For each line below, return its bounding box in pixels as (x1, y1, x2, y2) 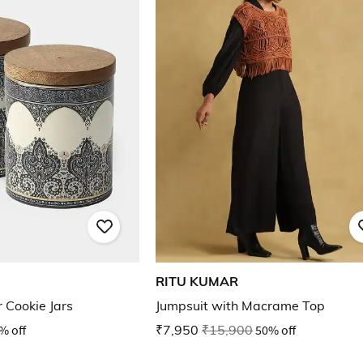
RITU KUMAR (156, 273, 238, 290)
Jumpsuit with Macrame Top (156, 297, 325, 314)
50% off (255, 322, 296, 339)
